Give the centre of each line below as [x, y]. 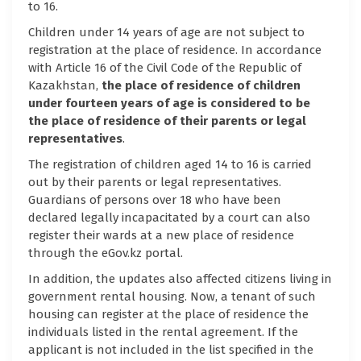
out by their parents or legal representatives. [155, 182]
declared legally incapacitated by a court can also [169, 217]
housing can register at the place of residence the [168, 314]
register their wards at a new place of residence [161, 235]
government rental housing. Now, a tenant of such [172, 296]
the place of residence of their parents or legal [167, 120]
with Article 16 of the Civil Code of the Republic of [165, 67]
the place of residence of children [201, 85]
